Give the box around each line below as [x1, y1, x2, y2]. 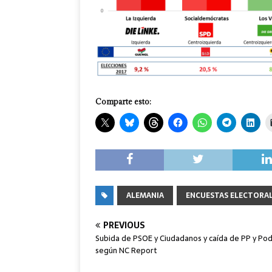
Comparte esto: [95, 97, 151, 107]
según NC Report [95, 244, 157, 257]
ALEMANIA [126, 189, 164, 202]
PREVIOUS [103, 219, 145, 233]
